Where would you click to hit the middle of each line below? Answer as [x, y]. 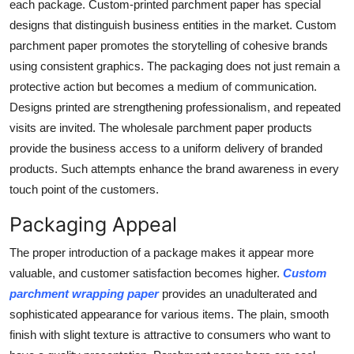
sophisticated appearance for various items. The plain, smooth [169, 314]
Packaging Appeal [93, 224]
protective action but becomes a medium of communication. [163, 86]
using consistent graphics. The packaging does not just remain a [175, 66]
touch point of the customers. [84, 189]
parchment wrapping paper [84, 293]
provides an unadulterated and [238, 293]
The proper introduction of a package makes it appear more [162, 252]
